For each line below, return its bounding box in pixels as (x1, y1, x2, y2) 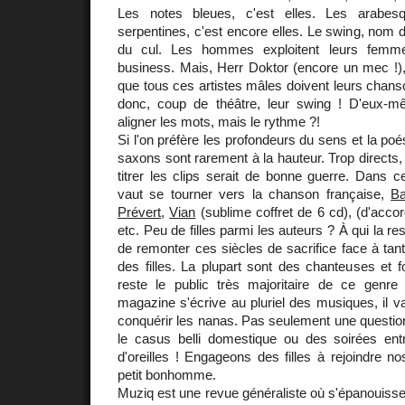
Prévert (118, 203, 161, 220)
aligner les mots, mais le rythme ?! (118, 113, 320, 129)
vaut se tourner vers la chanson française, (118, 185, 391, 202)
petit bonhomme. (118, 366, 216, 382)
